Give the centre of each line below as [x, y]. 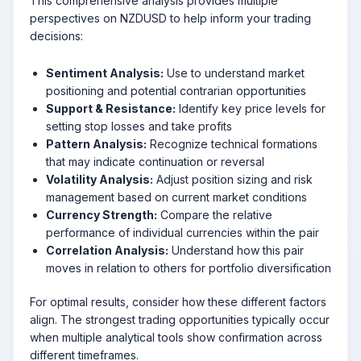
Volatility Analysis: [100, 179]
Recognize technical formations [232, 143]
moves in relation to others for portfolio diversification [189, 268]
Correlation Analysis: [107, 250]
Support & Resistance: [111, 108]
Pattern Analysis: [96, 143]
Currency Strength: [102, 214]
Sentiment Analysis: [105, 73]
